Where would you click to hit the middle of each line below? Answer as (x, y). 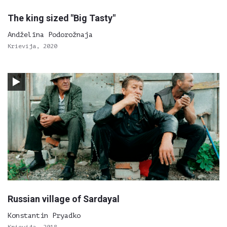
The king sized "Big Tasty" (62, 18)
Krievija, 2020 (32, 46)
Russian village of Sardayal (64, 199)
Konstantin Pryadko (44, 216)
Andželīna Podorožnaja (50, 35)
